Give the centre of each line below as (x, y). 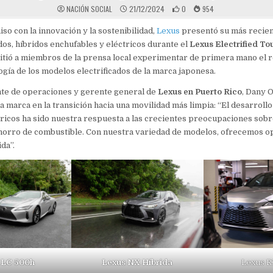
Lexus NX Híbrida (137, 263)
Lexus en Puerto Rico (200, 92)
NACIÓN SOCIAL (89, 9)
